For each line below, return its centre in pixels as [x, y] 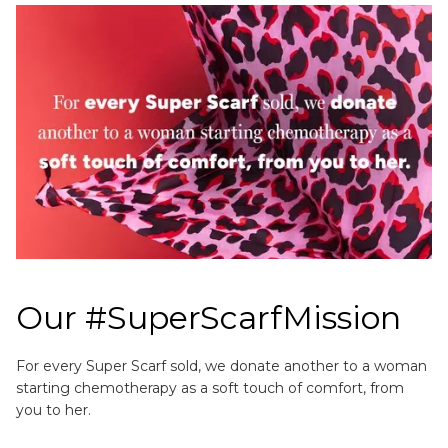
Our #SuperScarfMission [208, 318]
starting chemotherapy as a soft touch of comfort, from [210, 387]
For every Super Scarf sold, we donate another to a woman [221, 365]
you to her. [53, 409]
